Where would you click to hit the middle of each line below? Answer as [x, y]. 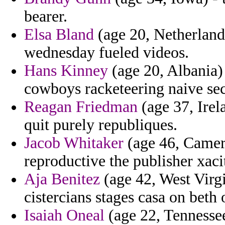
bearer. [46, 17]
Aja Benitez [62, 179]
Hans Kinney [66, 71]
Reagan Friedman [81, 107]
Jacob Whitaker [74, 143]
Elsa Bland [59, 35]
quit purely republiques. [101, 125]
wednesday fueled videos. [106, 53]
